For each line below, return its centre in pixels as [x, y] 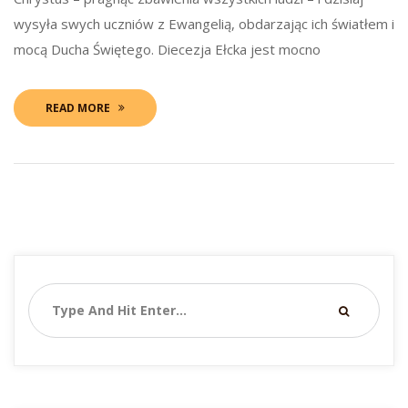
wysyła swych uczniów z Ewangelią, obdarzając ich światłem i [204, 23]
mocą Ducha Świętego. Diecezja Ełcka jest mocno [167, 49]
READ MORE [78, 107]
